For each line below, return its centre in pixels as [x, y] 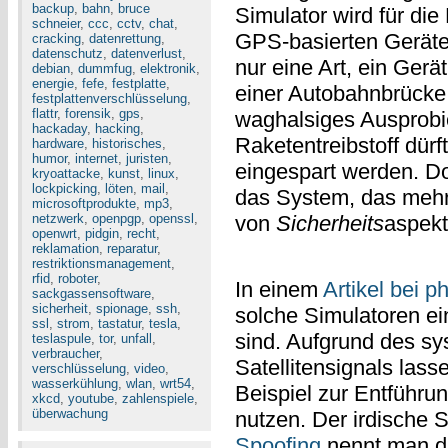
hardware [58, 143]
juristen [147, 158]
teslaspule [61, 338]
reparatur [132, 248]
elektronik [168, 68]
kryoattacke [66, 173]
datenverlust [146, 53]
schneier [56, 23]
